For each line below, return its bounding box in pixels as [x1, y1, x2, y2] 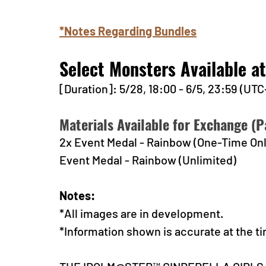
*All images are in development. [59, 206, 223, 221]
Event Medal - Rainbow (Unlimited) [59, 153, 236, 167]
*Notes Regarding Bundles [59, 24, 197, 39]
